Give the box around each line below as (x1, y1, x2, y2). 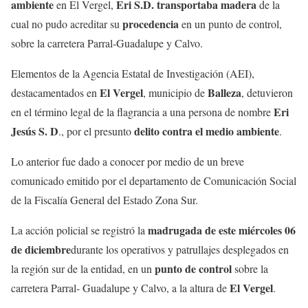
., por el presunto (58, 124, 134, 139)
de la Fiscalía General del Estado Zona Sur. (11, 192, 198, 208)
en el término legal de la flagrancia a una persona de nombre (11, 104, 274, 120)
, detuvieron (241, 85, 293, 100)
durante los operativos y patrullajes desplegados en (71, 242, 289, 257)
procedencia (122, 16, 181, 32)
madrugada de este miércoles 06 (148, 222, 296, 239)
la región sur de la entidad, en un (11, 261, 155, 276)
